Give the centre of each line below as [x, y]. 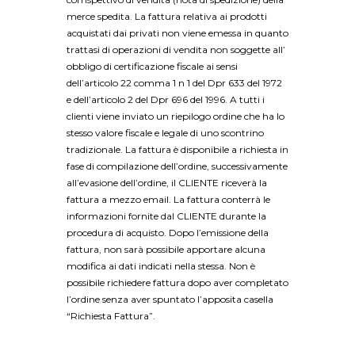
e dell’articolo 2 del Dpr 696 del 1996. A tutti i [166, 100]
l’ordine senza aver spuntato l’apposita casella [170, 300]
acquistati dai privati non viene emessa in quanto [177, 33]
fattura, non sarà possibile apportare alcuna [166, 250]
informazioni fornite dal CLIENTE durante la [166, 216]
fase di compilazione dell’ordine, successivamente [177, 166]
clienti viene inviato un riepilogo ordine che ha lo [176, 116]
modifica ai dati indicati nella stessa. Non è [161, 266]
